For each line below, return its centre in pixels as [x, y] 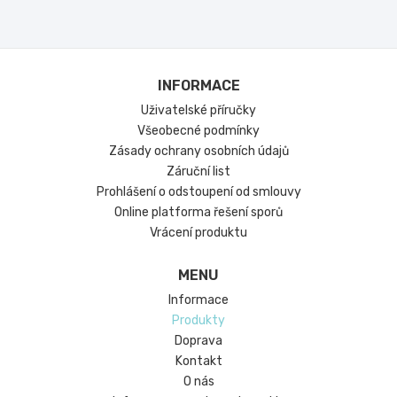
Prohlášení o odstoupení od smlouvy [198, 192]
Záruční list [198, 171]
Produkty [198, 320]
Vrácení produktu [198, 233]
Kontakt [198, 361]
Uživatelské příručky [198, 110]
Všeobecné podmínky [198, 131]
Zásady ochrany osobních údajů [198, 151]
